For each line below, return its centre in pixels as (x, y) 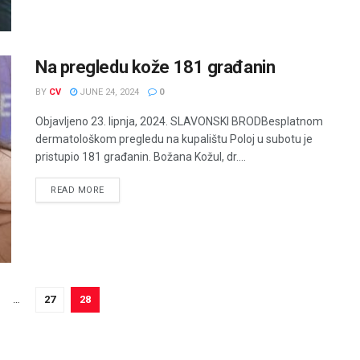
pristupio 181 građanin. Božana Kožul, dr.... (141, 157)
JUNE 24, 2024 (108, 92)
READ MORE (78, 190)
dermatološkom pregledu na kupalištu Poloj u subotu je (174, 139)
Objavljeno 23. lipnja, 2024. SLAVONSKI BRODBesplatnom (179, 122)
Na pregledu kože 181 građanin (155, 67)
